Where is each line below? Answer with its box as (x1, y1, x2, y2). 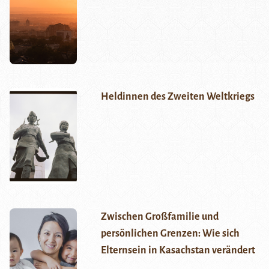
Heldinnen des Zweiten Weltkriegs (100, 91, 255, 103)
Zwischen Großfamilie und (100, 211, 219, 223)
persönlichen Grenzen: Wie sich (100, 228, 240, 240)
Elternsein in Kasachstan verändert (100, 245, 255, 256)
